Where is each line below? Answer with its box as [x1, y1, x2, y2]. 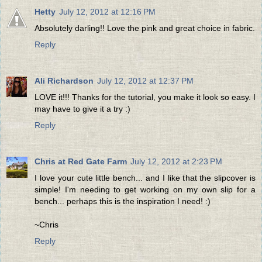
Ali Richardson [35, 75, 94, 85]
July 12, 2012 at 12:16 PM [59, 6, 156, 16]
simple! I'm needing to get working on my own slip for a [35, 184, 256, 194]
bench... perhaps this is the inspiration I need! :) [35, 196, 211, 206]
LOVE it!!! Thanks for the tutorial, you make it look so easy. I [35, 92, 256, 102]
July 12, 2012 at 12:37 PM [97, 75, 194, 85]
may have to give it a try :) [35, 104, 130, 113]
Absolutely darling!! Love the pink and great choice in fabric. [35, 23, 255, 33]
